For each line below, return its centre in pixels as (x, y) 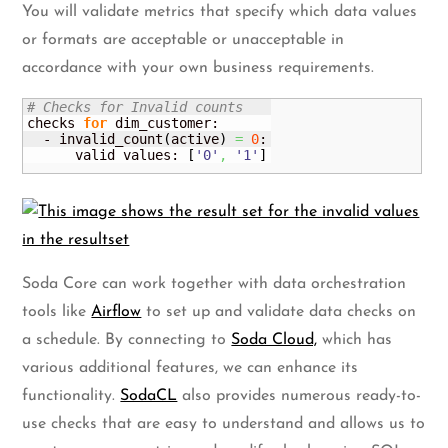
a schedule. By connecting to (127, 340)
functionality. (71, 396)
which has (355, 340)
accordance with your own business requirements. (198, 68)
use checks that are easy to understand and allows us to (224, 424)
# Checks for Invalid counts (135, 107)
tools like (57, 312)
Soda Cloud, (274, 340)
